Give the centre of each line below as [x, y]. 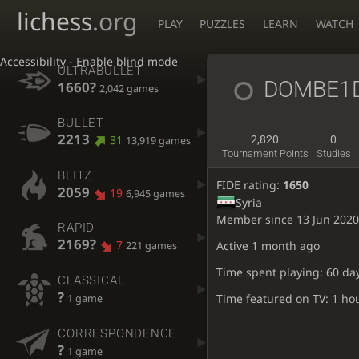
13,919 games [158, 141]
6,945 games [155, 193]
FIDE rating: [249, 185]
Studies [333, 154]
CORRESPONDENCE [117, 333]
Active [234, 246]
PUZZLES [223, 24]
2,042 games [129, 89]
